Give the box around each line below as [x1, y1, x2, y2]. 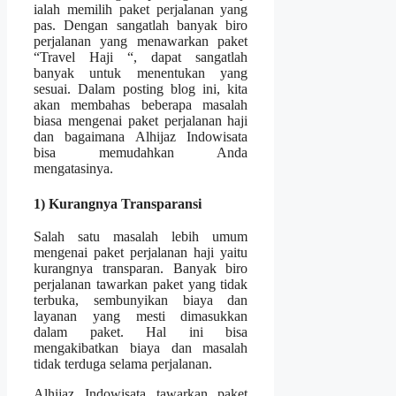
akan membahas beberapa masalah [34, 96, 248, 112]
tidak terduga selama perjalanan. [34, 356, 212, 372]
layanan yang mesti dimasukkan [34, 308, 248, 324]
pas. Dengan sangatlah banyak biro [34, 17, 248, 33]
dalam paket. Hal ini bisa [34, 324, 248, 340]
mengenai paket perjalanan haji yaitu [34, 245, 248, 261]
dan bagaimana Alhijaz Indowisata [34, 128, 248, 144]
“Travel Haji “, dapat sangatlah [34, 49, 248, 65]
